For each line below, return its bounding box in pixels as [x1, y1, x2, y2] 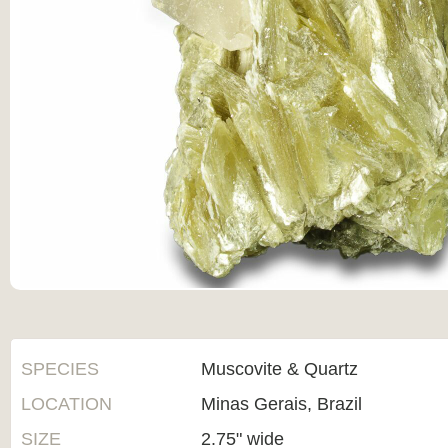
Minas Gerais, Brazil [201, 394, 362, 414]
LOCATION [21, 394, 112, 414]
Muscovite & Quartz [201, 359, 358, 379]
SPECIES [21, 359, 99, 379]
